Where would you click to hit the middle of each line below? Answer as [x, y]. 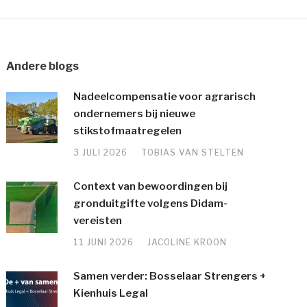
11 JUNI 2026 [104, 242]
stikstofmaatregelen [128, 131]
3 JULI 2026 [101, 152]
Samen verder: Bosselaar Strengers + [170, 276]
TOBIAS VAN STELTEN [193, 152]
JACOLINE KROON [187, 242]
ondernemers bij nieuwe [135, 114]
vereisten [98, 221]
